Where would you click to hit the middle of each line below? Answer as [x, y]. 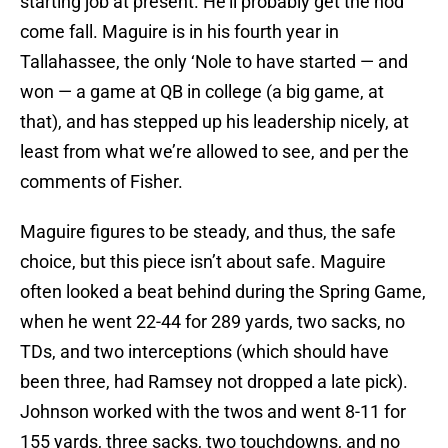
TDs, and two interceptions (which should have [204, 352]
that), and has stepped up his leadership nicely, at [214, 122]
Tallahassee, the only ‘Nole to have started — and [214, 62]
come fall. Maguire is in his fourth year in [179, 32]
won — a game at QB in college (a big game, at [202, 92]
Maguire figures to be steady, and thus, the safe [208, 232]
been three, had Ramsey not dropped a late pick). [214, 382]
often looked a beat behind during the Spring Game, [223, 292]
